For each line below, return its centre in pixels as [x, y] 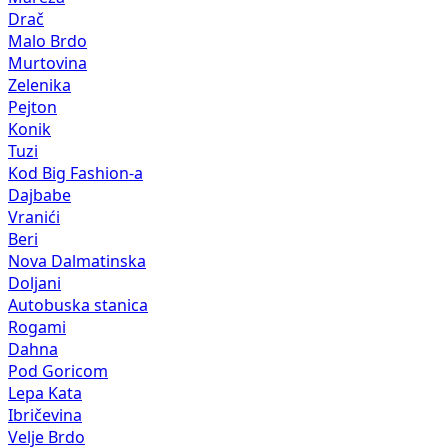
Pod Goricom [58, 370]
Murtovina [47, 62]
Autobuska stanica [78, 304]
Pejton [32, 106]
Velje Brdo [46, 436]
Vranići [34, 216]
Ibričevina [45, 414]
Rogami [37, 326]
